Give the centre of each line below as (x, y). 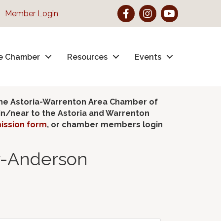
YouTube (176, 10)
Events (148, 57)
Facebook (135, 10)
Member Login (31, 14)
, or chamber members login (105, 125)
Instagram (157, 10)
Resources (88, 57)
